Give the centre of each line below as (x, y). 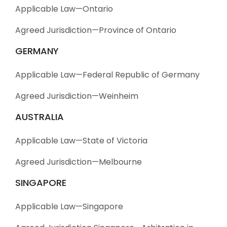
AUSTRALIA (40, 117)
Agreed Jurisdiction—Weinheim (77, 96)
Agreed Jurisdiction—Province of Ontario (96, 30)
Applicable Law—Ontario (64, 9)
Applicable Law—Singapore (69, 206)
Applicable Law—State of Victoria (81, 141)
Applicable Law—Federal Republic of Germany (107, 75)
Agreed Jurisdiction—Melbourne (79, 162)
